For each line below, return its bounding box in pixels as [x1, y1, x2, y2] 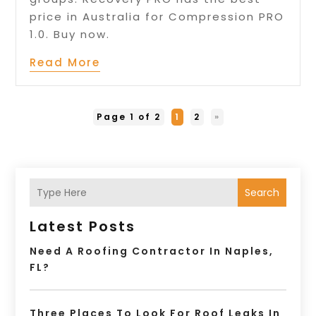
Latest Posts [30, 217, 136, 237]
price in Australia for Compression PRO [30, 9, 285, 25]
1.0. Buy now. [30, 27, 111, 42]
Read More [30, 55, 101, 71]
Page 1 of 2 [96, 111, 161, 123]
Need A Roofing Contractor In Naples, [30, 244, 274, 259]
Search [244, 185, 279, 200]
